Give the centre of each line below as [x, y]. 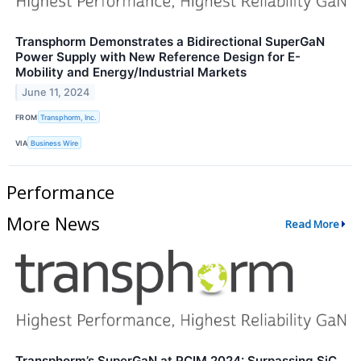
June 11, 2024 [56, 92]
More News [53, 224]
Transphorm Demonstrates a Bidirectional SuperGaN [170, 41]
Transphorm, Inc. [69, 117]
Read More [312, 224]
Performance [60, 192]
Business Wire [55, 143]
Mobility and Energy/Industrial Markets [131, 72]
